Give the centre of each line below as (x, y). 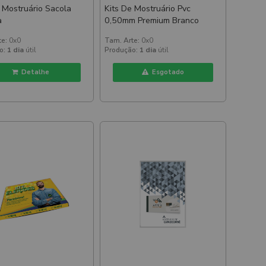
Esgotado (166, 72)
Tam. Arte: (122, 41)
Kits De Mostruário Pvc (148, 9)
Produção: (121, 50)
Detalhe (34, 72)
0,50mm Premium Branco (152, 21)
